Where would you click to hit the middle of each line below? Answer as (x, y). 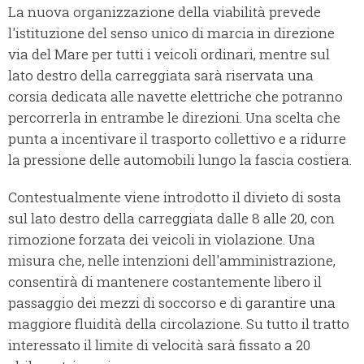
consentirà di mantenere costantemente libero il (165, 282)
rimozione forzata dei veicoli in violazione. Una (162, 240)
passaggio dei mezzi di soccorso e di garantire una (172, 303)
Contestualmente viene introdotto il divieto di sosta (175, 197)
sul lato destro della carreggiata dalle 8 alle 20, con (171, 219)
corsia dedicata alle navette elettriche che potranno (175, 97)
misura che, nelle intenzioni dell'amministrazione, (172, 261)
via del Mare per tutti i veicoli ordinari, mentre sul (169, 54)
